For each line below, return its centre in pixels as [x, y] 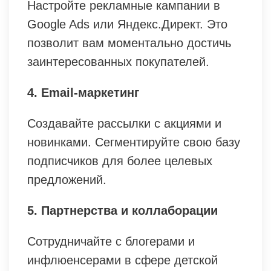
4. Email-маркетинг [83, 93]
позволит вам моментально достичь [129, 43]
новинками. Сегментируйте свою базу [134, 142]
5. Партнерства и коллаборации [122, 211]
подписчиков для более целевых [120, 161]
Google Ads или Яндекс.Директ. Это [127, 24]
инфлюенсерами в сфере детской [122, 260]
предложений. [67, 180]
